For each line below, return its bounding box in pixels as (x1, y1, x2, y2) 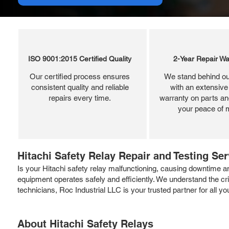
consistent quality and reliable (31, 82, 129, 91)
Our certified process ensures (30, 72, 130, 81)
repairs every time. (49, 93, 111, 102)
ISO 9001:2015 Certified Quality (28, 54, 131, 63)
